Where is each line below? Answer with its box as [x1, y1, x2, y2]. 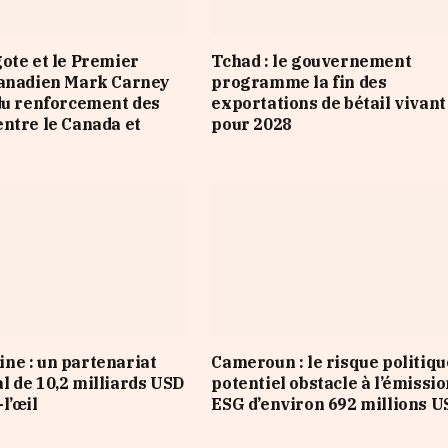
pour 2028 [211, 114, 292, 135]
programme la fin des [211, 72, 387, 93]
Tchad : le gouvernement [211, 51, 412, 72]
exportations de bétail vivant [211, 93, 446, 114]
